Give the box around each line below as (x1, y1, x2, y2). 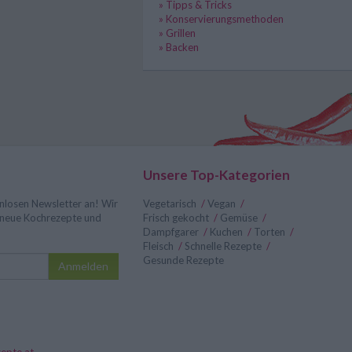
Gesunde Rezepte (142, 254, 224, 266)
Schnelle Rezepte (184, 240, 262, 252)
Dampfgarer (142, 225, 199, 238)
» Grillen (159, 27, 196, 39)
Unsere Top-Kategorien (142, 167, 290, 183)
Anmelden (57, 259, 108, 273)
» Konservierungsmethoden (159, 13, 284, 25)
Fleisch (142, 240, 174, 252)
